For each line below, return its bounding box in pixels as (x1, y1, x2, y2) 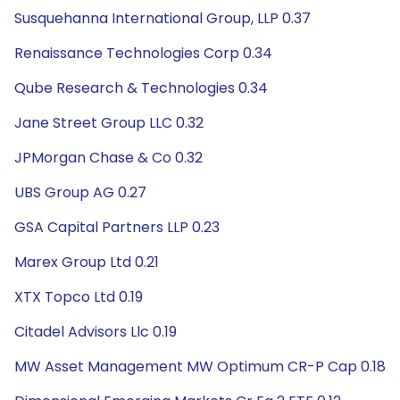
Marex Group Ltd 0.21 (14, 252, 159, 272)
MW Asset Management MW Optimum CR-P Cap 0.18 (14, 356, 386, 377)
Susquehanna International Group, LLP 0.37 (14, 8, 311, 29)
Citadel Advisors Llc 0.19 (14, 321, 177, 342)
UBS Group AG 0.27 (14, 182, 146, 203)
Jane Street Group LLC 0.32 (14, 112, 204, 133)
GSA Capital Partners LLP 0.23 (14, 217, 220, 237)
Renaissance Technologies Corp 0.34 (14, 43, 272, 63)
